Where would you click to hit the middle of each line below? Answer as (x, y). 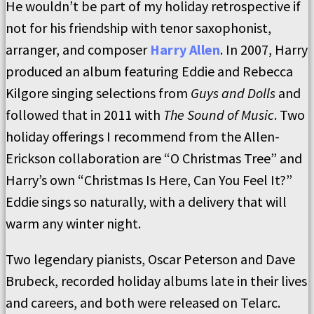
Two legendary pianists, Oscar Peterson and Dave (150, 259)
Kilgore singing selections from (98, 93)
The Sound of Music (219, 115)
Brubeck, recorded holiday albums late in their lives (156, 281)
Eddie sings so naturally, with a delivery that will (146, 202)
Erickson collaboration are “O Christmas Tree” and (154, 158)
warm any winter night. (73, 223)
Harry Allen (185, 49)
